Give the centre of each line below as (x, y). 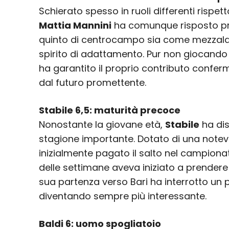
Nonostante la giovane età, (102, 125)
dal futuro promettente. (93, 83)
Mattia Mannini (75, 26)
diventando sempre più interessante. (123, 196)
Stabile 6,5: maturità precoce (110, 110)
